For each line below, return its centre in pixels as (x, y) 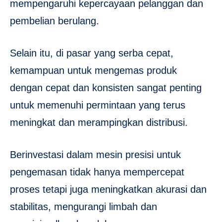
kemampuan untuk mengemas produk (93, 70)
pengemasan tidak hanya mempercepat (97, 172)
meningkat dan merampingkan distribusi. (99, 122)
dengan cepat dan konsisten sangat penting (106, 87)
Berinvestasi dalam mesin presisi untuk (95, 154)
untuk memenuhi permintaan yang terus (98, 105)
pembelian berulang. (55, 21)
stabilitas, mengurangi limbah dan (83, 206)
